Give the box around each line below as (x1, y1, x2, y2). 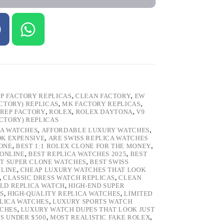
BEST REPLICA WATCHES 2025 (28, 150, 127, 158)
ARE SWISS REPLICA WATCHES (48, 134, 148, 142)
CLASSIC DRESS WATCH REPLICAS (2, 174, 115, 182)
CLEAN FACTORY (75, 92, 131, 100)
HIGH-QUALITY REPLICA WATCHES (7, 190, 121, 198)
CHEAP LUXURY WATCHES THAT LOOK (20, 166, 146, 174)
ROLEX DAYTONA (75, 108, 133, 116)
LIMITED (124, 190, 153, 198)
